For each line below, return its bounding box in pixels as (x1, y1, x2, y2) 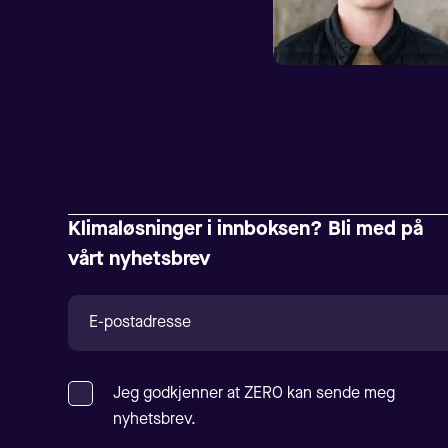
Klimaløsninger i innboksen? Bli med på (68, 219, 423, 240)
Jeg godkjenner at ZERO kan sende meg (113, 385, 395, 402)
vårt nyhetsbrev (68, 249, 210, 270)
